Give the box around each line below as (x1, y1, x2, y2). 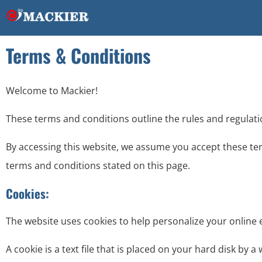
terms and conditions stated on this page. (6, 159, 190, 172)
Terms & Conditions (6, 42, 151, 69)
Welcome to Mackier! (6, 84, 98, 97)
